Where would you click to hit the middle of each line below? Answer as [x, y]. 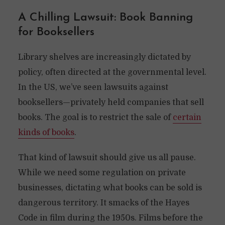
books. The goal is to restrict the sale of [95, 118]
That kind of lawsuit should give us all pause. [107, 158]
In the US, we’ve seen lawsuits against [93, 87]
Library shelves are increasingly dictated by [104, 57]
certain [187, 118]
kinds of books [46, 133]
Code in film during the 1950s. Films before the [110, 218]
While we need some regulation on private [102, 173]
